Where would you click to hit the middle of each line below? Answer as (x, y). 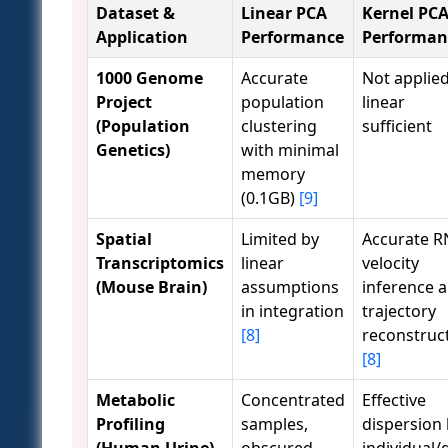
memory (273, 174)
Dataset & (135, 13)
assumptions (290, 287)
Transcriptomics (160, 263)
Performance (292, 37)
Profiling (130, 424)
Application (142, 37)
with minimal (290, 150)
